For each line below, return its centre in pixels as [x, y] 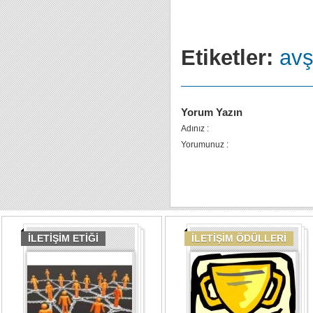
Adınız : [195, 129]
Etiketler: [227, 57]
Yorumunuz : [205, 145]
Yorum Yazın [212, 112]
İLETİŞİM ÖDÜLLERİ [239, 238]
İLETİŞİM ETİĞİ [63, 238]
